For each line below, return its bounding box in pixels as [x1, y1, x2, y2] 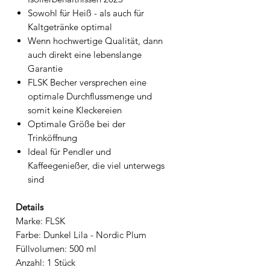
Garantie [28, 62, 63, 74]
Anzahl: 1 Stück [16, 256, 75, 268]
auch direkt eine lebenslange [28, 48, 142, 60]
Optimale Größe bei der [28, 118, 125, 130]
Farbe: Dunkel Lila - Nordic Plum [16, 228, 146, 240]
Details [16, 201, 43, 213]
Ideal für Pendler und [28, 145, 111, 157]
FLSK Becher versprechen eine [28, 76, 146, 88]
